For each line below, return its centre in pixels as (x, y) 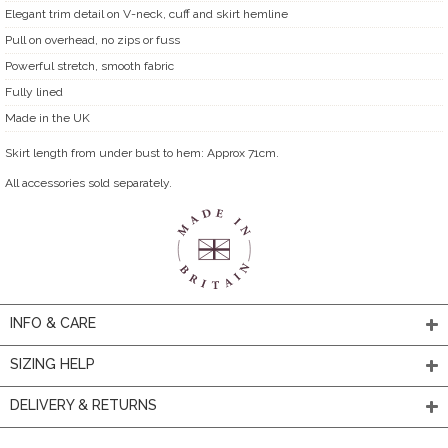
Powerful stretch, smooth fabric (89, 65)
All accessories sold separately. (88, 182)
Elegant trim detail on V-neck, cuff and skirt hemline (146, 13)
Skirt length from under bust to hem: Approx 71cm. (142, 152)
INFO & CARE (53, 322)
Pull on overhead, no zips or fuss (92, 39)
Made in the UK (47, 117)
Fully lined (34, 91)
